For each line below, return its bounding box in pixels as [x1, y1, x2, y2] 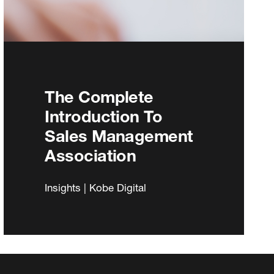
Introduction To [45, 106, 163, 126]
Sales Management [45, 125, 193, 146]
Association [45, 145, 136, 165]
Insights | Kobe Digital [45, 180, 147, 194]
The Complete [45, 86, 154, 106]
